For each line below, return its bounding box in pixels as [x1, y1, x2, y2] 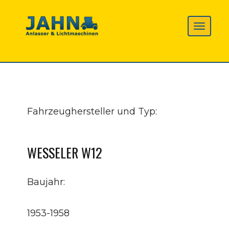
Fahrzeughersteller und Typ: [27, 106, 159, 117]
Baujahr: [27, 176, 67, 188]
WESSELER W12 [27, 143, 102, 163]
